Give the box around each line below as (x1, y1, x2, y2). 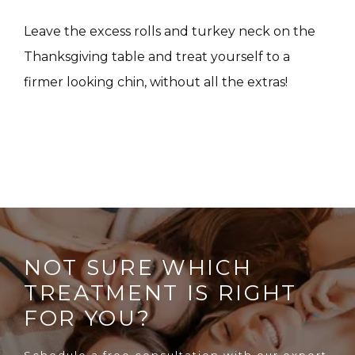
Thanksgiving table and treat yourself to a (24, 48, 290, 64)
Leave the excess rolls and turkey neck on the (24, 23, 315, 39)
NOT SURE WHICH (24, 254, 253, 281)
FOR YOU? (24, 304, 151, 331)
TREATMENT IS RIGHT (24, 279, 297, 306)
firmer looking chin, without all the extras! (24, 74, 288, 90)
